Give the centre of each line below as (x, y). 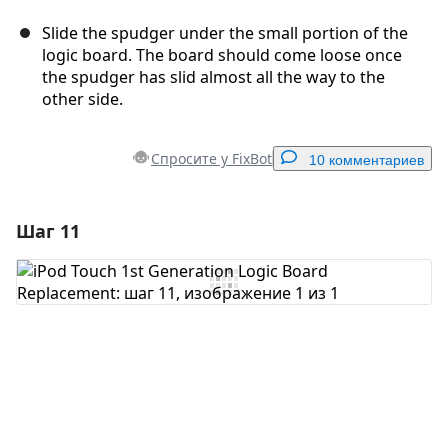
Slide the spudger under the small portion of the (225, 33)
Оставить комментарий (324, 365)
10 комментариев (366, 160)
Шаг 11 (48, 231)
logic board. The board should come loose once (222, 55)
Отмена (207, 365)
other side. (82, 99)
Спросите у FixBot (211, 159)
